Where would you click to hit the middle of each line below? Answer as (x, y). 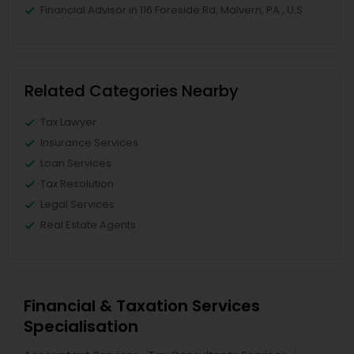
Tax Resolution (77, 184)
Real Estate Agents (88, 225)
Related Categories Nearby (132, 91)
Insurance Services (89, 143)
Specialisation (81, 327)
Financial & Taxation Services (142, 306)
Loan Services (76, 164)
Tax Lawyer (68, 122)
